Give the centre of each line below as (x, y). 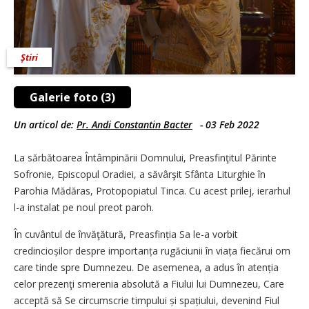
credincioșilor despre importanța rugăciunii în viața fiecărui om (152, 251)
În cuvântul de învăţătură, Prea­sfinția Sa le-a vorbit (126, 235)
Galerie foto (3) (72, 98)
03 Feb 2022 (232, 125)
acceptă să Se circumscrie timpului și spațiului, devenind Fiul (147, 301)
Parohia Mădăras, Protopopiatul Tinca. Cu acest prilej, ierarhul (152, 191)
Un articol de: (45, 125)
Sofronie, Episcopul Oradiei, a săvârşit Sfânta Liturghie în (140, 175)
